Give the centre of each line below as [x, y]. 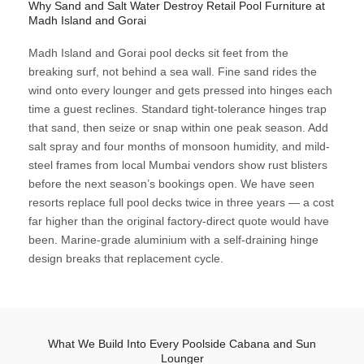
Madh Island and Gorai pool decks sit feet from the [158, 53]
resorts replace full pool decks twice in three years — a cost [181, 203]
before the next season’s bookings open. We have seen [171, 184]
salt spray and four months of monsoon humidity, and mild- [179, 147]
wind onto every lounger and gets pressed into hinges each [180, 91]
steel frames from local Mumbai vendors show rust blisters [178, 165]
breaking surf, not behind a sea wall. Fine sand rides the [173, 72]
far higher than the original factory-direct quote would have [179, 221]
